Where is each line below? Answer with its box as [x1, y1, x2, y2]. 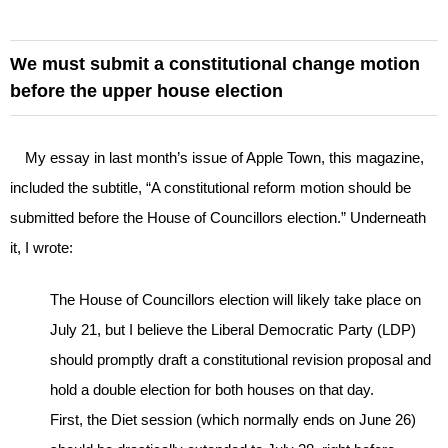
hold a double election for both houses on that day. [50, 381, 374, 399]
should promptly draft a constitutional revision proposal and [50, 351, 431, 369]
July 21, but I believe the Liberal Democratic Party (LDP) [50, 321, 416, 339]
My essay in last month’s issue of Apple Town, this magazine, [10, 148, 424, 166]
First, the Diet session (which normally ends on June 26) [50, 411, 416, 429]
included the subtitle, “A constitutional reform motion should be [10, 178, 411, 196]
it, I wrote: [10, 238, 73, 256]
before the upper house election [10, 80, 283, 101]
